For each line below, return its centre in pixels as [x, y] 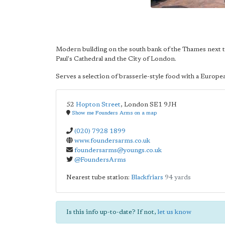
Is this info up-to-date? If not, [112, 212]
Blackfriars [147, 178]
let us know [175, 212]
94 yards [178, 178]
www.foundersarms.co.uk [112, 141]
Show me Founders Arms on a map [114, 113]
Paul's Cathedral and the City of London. [116, 59]
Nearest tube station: [99, 178]
